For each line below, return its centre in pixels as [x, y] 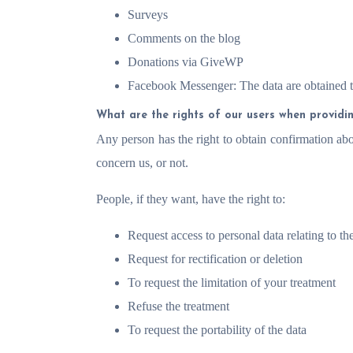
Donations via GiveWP [186, 62]
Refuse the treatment [178, 306]
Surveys [148, 15]
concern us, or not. [142, 163]
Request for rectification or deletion [215, 259]
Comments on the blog [184, 38]
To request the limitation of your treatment [232, 282]
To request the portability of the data [217, 330]
